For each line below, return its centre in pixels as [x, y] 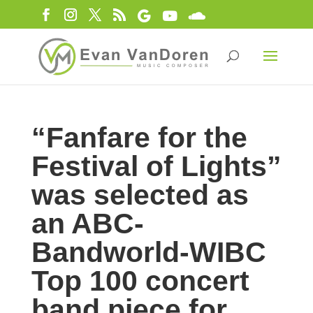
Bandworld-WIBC [148, 252]
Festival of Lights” [156, 166]
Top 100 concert [140, 281]
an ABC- [87, 224]
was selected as [140, 195]
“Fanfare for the [139, 138]
